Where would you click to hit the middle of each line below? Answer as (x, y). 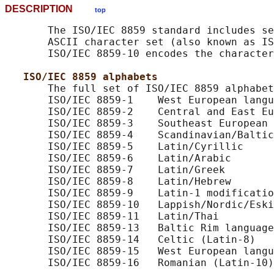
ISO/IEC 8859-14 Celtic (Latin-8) (130, 240)
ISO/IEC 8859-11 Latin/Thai (112, 217)
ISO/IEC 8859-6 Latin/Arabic (118, 158)
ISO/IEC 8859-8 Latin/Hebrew (118, 182)
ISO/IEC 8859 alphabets (91, 77)
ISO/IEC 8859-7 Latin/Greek (115, 170)
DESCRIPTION (50, 9)
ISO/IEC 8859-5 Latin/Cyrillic (124, 147)
